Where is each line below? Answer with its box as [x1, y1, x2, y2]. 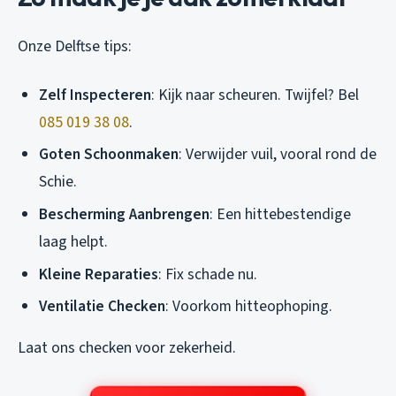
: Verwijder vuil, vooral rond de [179, 143, 377, 166]
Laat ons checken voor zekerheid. [18, 337, 236, 360]
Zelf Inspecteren [39, 83, 151, 106]
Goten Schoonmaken [39, 143, 179, 166]
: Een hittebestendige [209, 203, 351, 226]
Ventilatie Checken [39, 295, 165, 318]
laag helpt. [39, 231, 108, 254]
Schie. [39, 171, 77, 194]
